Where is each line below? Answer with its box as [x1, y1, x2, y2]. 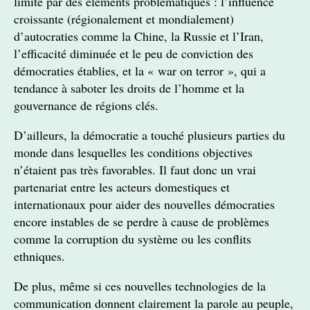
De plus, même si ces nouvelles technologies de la [14, 277, 266, 294]
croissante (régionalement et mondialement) [14, 10, 234, 27]
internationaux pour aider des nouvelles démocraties [14, 196, 275, 212]
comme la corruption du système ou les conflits [14, 230, 251, 247]
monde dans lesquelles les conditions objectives [14, 144, 253, 161]
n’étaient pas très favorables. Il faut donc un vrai [14, 161, 256, 178]
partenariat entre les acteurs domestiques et [14, 179, 230, 195]
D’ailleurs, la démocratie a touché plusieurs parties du [14, 127, 285, 143]
